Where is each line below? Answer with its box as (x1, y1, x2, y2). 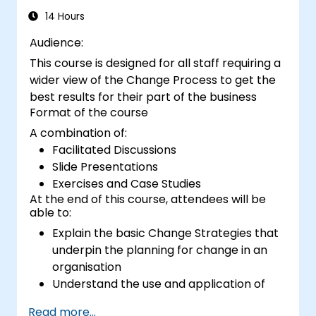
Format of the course (30, 104, 149, 121)
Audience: (30, 34, 84, 51)
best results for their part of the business (30, 88, 257, 105)
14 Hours (42, 9, 85, 23)
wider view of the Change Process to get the (30, 71, 276, 88)
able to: (30, 204, 72, 221)
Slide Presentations (52, 158, 159, 175)
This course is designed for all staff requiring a (30, 54, 281, 71)
